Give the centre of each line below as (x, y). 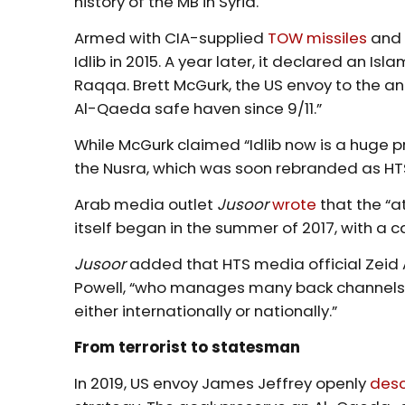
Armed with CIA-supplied (171, 38)
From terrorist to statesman (188, 347)
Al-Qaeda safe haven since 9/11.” (198, 108)
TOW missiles (318, 38)
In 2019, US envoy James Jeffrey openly (222, 383)
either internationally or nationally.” (206, 311)
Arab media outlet (144, 204)
